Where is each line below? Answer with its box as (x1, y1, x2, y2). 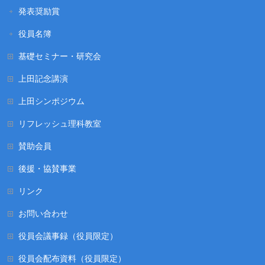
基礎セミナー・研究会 (18, 51, 102, 61)
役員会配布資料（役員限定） (18, 253, 127, 263)
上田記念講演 (18, 73, 69, 83)
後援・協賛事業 (18, 163, 77, 173)
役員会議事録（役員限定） (18, 231, 118, 241)
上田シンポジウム (18, 96, 85, 106)
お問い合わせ (18, 208, 69, 218)
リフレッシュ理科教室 (18, 118, 102, 128)
